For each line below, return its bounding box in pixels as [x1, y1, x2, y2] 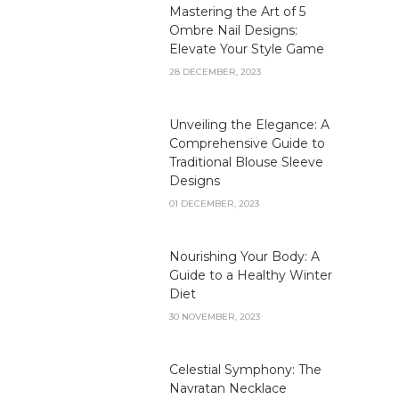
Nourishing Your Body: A [169, 248, 320, 265]
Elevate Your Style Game [169, 40, 324, 57]
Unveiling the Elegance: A [169, 116, 330, 133]
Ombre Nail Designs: [169, 21, 297, 38]
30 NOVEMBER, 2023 [169, 310, 260, 322]
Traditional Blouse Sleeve [169, 153, 323, 170]
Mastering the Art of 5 [169, 3, 305, 20]
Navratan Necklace [169, 379, 287, 396]
